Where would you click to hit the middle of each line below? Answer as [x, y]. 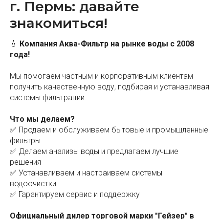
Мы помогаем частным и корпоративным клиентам [101, 76]
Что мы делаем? [42, 119]
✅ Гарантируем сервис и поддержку [75, 195]
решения [25, 162]
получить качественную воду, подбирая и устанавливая [109, 87]
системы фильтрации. [48, 98]
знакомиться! [59, 23]
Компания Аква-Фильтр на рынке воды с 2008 [107, 44]
